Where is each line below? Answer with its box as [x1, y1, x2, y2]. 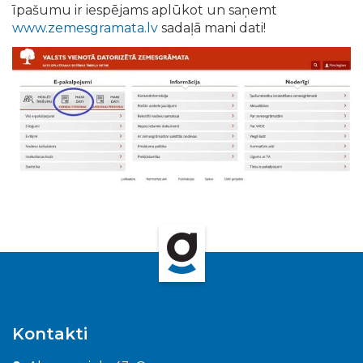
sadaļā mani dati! [158, 20, 266, 36]
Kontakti [12, 323, 88, 344]
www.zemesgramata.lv [12, 20, 158, 36]
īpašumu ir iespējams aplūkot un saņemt [12, 2, 277, 18]
